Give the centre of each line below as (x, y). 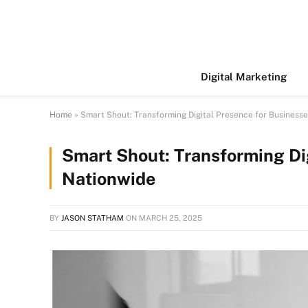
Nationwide (109, 179)
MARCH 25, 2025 (170, 218)
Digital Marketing (244, 77)
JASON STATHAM (92, 218)
